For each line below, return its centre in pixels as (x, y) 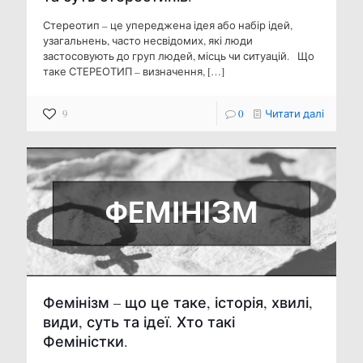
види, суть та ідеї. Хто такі (139, 322)
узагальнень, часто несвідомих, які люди (148, 41)
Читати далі (295, 114)
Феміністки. (85, 342)
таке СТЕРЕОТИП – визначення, (124, 72)
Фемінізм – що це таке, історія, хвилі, (178, 303)
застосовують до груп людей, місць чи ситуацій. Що (179, 56)
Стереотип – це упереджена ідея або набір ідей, (168, 26)
